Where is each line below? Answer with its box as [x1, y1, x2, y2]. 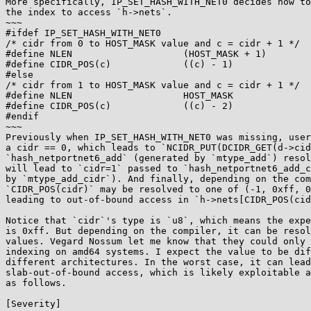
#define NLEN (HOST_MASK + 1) [6, 49, 267, 59]
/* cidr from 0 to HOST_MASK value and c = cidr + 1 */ [6, 38, 300, 49]
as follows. [6, 278, 67, 288]
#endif [6, 111, 39, 121]
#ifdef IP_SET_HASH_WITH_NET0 [6, 28, 161, 38]
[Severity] [6, 299, 61, 309]
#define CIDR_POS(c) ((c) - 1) [6, 59, 233, 69]
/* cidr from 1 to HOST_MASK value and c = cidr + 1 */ [6, 80, 300, 90]
